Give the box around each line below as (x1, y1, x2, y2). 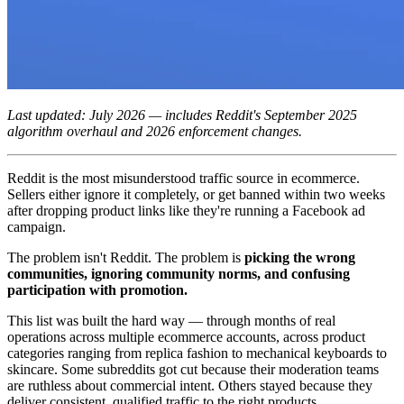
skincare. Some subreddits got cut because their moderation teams (7, 361, 379, 377)
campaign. (7, 218, 66, 234)
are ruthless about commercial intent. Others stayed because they (7, 377, 372, 393)
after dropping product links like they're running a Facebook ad (7, 202, 365, 218)
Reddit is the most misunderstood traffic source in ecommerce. (7, 170, 360, 186)
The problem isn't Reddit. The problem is (7, 249, 244, 265)
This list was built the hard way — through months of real (7, 312, 335, 328)
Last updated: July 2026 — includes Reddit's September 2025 (7, 106, 357, 123)
